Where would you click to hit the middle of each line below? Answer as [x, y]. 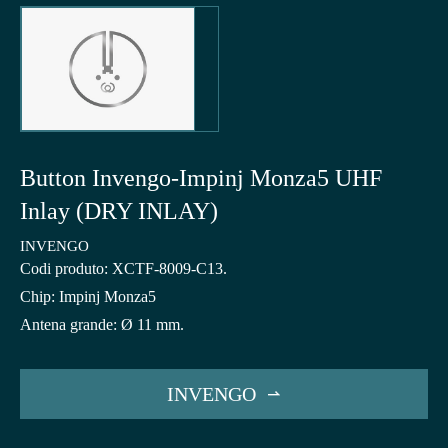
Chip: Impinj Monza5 [88, 297]
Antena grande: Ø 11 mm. [102, 325]
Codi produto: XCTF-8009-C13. [123, 269]
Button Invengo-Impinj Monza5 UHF [201, 178]
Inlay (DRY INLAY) [119, 211]
